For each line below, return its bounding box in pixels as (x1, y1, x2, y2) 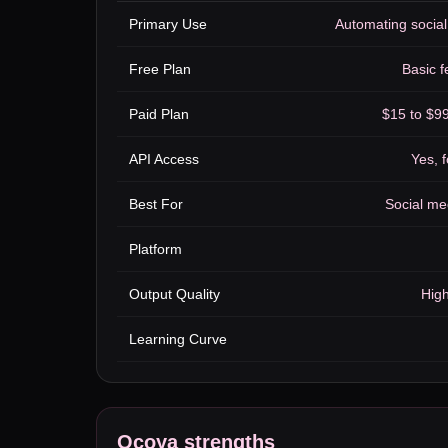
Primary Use (129, 16, 207, 32)
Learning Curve (129, 331, 227, 347)
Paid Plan (129, 106, 189, 122)
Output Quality (129, 286, 220, 302)
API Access (129, 151, 199, 167)
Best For (129, 196, 183, 212)
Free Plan (129, 61, 191, 77)
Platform (129, 241, 182, 257)
